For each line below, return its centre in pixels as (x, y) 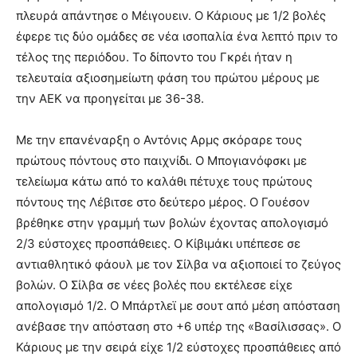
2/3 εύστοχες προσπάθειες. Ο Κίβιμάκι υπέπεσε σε (158, 244)
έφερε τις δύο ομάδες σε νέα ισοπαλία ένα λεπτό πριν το (177, 37)
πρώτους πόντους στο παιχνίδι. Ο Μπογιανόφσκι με (161, 161)
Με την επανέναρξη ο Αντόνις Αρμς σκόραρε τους (159, 140)
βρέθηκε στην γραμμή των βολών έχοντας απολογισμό (172, 223)
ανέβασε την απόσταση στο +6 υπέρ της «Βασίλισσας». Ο (178, 327)
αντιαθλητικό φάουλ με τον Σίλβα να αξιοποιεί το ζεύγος (178, 265)
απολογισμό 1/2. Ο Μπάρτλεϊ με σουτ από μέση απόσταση (178, 306)
